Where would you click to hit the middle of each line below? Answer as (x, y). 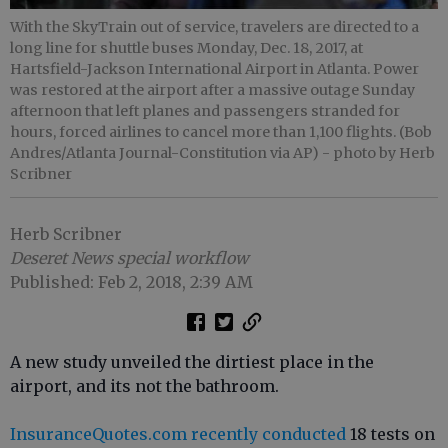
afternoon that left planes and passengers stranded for (205, 111)
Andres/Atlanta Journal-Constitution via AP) (166, 153)
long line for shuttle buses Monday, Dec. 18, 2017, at (186, 48)
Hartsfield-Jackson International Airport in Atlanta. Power (214, 69)
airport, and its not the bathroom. (144, 386)
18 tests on (390, 434)
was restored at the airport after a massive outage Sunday (212, 90)
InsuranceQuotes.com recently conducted (178, 434)
